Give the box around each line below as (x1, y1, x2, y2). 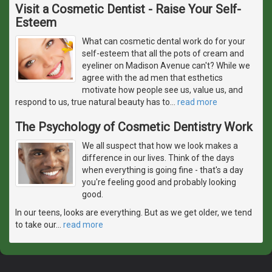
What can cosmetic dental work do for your (82, 36, 245, 46)
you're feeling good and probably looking (82, 177, 236, 187)
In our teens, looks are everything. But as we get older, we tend (15, 208, 252, 217)
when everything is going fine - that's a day (82, 165, 243, 175)
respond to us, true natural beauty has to (15, 97, 170, 107)
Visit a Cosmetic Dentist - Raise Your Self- (15, 2, 241, 16)
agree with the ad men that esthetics (82, 73, 223, 83)
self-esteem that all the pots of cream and (82, 49, 244, 58)
